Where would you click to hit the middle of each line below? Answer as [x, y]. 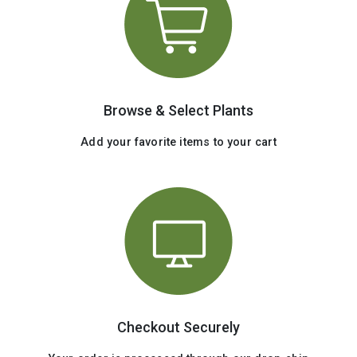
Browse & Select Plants [178, 111]
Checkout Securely [178, 328]
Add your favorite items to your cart [178, 142]
